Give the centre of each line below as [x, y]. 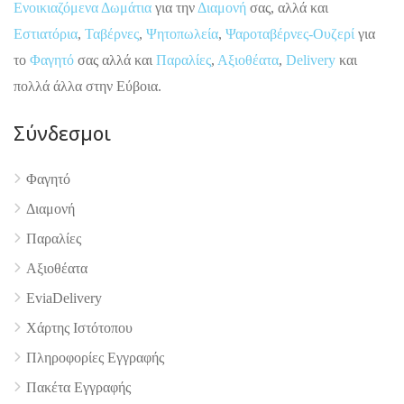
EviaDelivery [64, 298]
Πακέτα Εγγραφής [78, 387]
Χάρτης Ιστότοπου [79, 327]
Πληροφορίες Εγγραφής [95, 357]
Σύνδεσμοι [62, 133]
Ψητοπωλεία [182, 33]
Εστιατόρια [46, 33]
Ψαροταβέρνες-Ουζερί [290, 33]
